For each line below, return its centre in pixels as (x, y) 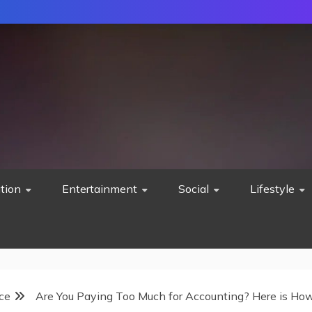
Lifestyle (272, 189)
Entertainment (100, 189)
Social (194, 189)
